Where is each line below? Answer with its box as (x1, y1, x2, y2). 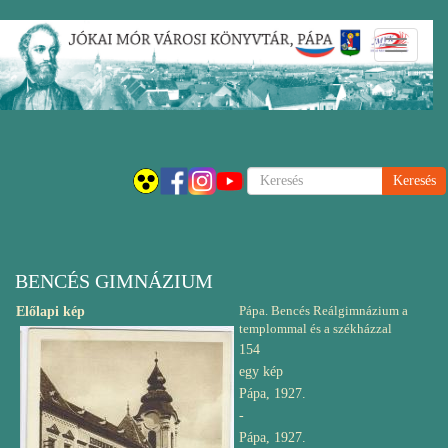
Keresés (246, 168, 291, 183)
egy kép (239, 364, 283, 379)
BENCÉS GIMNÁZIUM (15, 270, 213, 292)
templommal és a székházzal (239, 321, 392, 336)
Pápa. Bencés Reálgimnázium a (239, 303, 408, 318)
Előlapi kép (16, 304, 85, 319)
